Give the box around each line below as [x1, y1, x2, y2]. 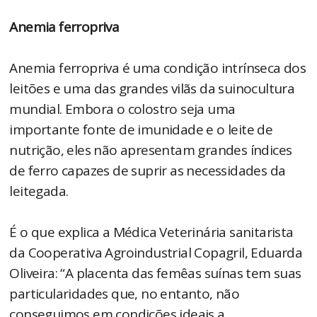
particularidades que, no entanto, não [9, 284, 240, 304]
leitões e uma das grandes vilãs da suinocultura [9, 79, 295, 98]
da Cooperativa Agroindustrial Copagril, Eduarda [9, 243, 303, 263]
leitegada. [9, 182, 69, 201]
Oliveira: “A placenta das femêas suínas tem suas [9, 264, 301, 283]
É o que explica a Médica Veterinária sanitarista [9, 223, 294, 242]
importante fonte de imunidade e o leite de [9, 120, 273, 139]
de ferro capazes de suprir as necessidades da [9, 161, 286, 180]
